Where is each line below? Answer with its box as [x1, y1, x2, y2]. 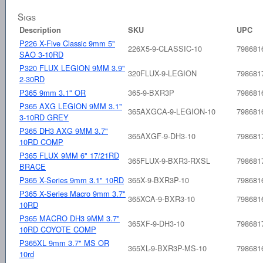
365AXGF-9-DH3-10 [128, 130, 195, 141]
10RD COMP [19, 136, 63, 147]
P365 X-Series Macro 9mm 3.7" [19, 187, 126, 199]
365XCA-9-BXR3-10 [128, 193, 195, 204]
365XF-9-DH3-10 [128, 217, 184, 229]
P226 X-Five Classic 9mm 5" [19, 37, 115, 49]
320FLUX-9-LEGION [128, 67, 197, 79]
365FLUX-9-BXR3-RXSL [128, 154, 210, 166]
